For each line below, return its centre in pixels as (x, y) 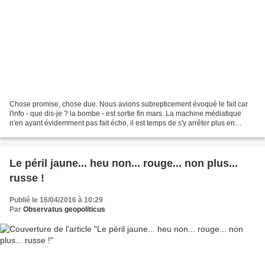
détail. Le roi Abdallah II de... (55, 132)
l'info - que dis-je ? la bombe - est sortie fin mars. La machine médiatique (125, 113)
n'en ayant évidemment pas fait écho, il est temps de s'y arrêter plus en (122, 123)
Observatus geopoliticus (64, 209)
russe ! (27, 178)
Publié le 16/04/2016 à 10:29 (56, 200)
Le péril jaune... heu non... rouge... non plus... (124, 163)
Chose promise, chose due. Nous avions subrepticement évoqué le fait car (129, 104)
